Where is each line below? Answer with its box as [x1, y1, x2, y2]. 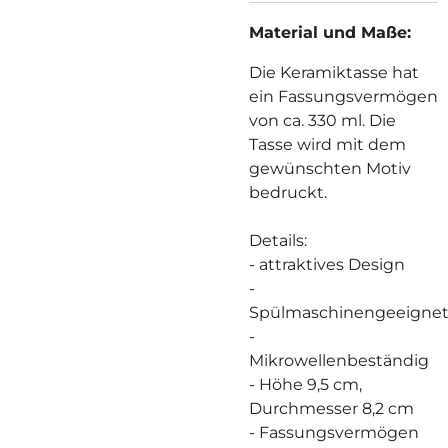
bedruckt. [249, 182, 327, 202]
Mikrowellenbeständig [249, 350, 429, 370]
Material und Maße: [249, 21, 411, 42]
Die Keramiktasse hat [249, 62, 419, 82]
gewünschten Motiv [249, 158, 411, 178]
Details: [249, 230, 307, 250]
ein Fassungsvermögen [249, 86, 438, 106]
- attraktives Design [249, 254, 405, 274]
